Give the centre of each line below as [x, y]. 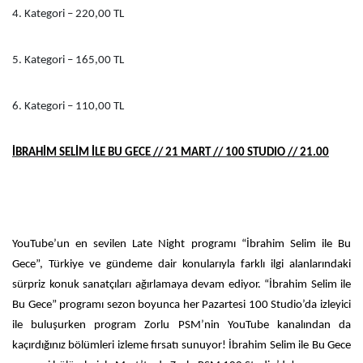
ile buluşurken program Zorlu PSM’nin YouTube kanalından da [181, 325]
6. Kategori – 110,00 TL [68, 106]
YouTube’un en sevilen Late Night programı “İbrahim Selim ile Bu [181, 244]
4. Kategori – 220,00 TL [68, 14]
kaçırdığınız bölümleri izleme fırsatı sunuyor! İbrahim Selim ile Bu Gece [181, 345]
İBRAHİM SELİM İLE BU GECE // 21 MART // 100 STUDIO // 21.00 [171, 152]
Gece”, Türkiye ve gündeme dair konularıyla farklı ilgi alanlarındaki [181, 264]
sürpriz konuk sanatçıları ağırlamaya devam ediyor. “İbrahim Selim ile [181, 284]
